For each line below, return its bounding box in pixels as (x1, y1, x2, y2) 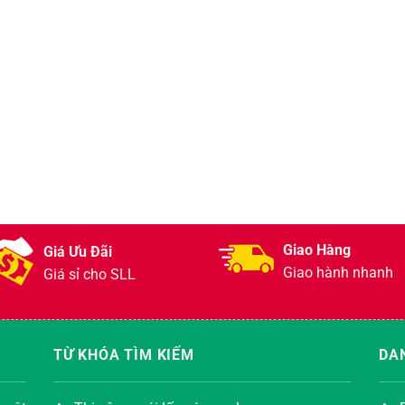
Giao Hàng (283, 241, 351, 259)
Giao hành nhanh (283, 264, 393, 282)
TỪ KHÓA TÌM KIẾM (53, 346, 194, 364)
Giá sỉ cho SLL (43, 266, 136, 284)
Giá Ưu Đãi (43, 243, 112, 261)
